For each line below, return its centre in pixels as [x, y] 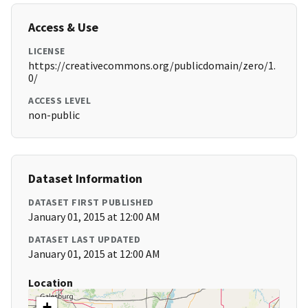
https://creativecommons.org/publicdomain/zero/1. [152, 66]
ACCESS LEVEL [59, 101]
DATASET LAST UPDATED [84, 240]
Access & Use [63, 27]
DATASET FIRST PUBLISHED [91, 202]
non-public [54, 115]
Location [51, 283]
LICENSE [47, 51]
